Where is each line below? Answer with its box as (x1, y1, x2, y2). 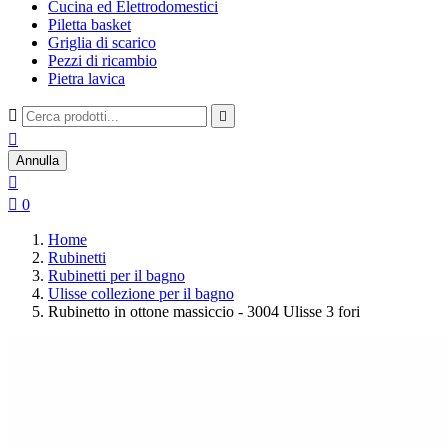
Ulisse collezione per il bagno (48, 285, 234, 302)
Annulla (16, 153, 59, 168)
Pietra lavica (48, 70, 125, 87)
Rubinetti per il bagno (48, 267, 185, 284)
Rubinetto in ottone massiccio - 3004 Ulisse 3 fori (48, 303, 360, 320)
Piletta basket (48, 16, 131, 33)
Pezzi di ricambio (48, 52, 157, 69)
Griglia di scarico (48, 34, 156, 51)
